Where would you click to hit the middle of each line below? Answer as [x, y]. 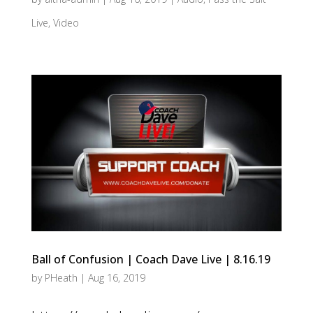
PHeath [61, 278]
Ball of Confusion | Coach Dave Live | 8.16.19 [151, 260]
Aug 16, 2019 [116, 278]
